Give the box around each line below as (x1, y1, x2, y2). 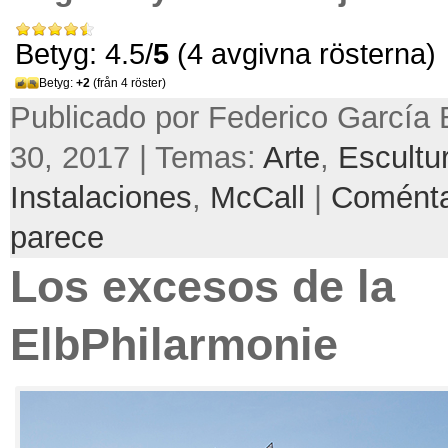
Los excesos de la (10, 260, 395, 312)
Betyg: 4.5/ (15, 36, 153, 70)
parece (10, 219, 104, 255)
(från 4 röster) (90, 75, 166, 90)
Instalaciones (10, 179, 192, 215)
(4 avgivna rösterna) (169, 36, 436, 70)
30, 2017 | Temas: (10, 139, 263, 175)
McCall (210, 179, 305, 215)
